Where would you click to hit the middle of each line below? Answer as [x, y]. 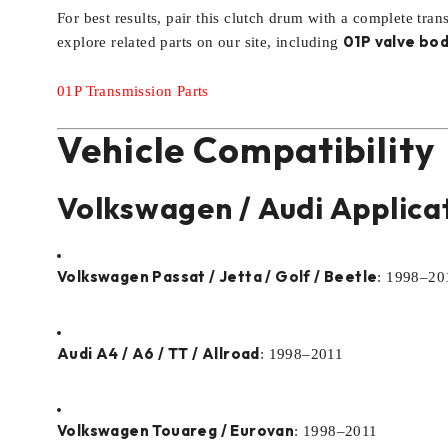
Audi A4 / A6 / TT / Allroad [158, 353]
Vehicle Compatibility [246, 149]
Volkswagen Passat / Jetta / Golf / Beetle [217, 276]
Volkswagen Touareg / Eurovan [176, 430]
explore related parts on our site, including [200, 42]
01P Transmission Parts [133, 91]
